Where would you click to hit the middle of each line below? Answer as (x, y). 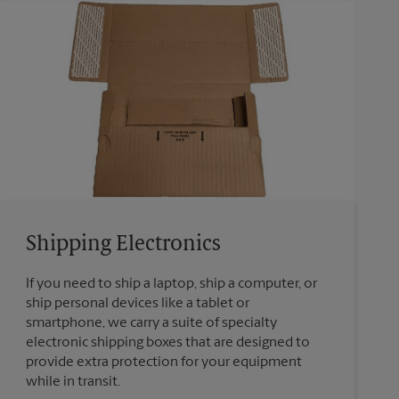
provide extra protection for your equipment (163, 363)
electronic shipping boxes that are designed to (167, 343)
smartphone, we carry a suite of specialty (151, 324)
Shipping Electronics (123, 245)
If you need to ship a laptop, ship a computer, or (171, 285)
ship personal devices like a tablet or (137, 304)
